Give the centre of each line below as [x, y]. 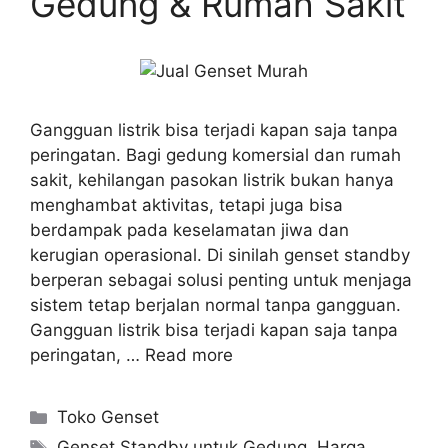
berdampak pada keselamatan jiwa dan [189, 230]
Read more [189, 355]
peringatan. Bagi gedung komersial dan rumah [215, 155]
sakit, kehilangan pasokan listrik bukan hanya [212, 180]
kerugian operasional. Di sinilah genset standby [220, 255]
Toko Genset [108, 417]
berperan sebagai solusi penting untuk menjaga [221, 280]
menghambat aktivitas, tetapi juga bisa [186, 205]
